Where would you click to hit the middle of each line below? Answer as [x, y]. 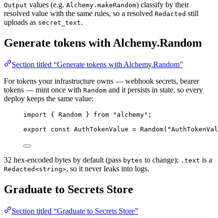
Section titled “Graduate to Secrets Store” [75, 211]
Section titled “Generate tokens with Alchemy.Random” [97, 65]
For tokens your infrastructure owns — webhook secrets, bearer [101, 81]
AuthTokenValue [101, 129]
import [35, 115]
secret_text [59, 23]
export [35, 129]
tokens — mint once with [44, 90]
